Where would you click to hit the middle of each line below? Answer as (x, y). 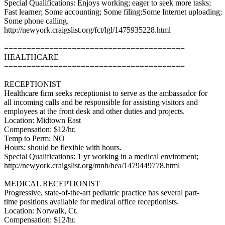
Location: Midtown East (42, 120)
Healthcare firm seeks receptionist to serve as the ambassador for (106, 93)
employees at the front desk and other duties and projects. (94, 111)
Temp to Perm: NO (34, 138)
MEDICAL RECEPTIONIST (52, 184)
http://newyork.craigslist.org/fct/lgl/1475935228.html (87, 30)
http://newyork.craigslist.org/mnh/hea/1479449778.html (92, 165)
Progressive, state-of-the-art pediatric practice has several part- (102, 193)
